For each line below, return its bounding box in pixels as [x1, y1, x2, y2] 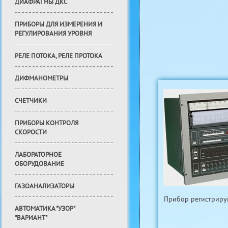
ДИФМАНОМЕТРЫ [15, 74, 68, 82]
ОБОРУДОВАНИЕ [15, 160, 64, 168]
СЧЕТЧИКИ [15, 97, 47, 105]
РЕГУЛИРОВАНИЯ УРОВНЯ [15, 30, 92, 38]
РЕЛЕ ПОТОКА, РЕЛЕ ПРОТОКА [15, 52, 102, 60]
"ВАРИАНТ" [15, 214, 47, 222]
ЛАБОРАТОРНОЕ [15, 151, 62, 159]
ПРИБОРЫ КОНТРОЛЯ [15, 119, 78, 127]
